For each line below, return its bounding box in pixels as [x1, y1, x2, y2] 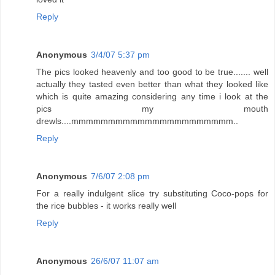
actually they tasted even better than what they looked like [36, 79, 268, 89]
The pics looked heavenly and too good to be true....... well [36, 66, 268, 77]
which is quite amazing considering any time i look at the [36, 91, 268, 101]
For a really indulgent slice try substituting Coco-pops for [36, 188, 268, 198]
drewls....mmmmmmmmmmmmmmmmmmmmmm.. [36, 115, 238, 126]
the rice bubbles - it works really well [36, 200, 176, 211]
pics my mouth [36, 103, 268, 114]
